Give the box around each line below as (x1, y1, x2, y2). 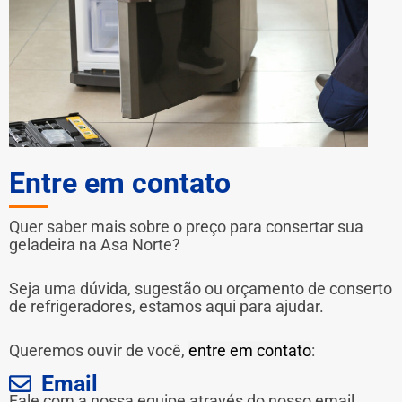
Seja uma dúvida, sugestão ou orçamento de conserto (9, 278, 392, 298)
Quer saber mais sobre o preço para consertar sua (9, 217, 363, 237)
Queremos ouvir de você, (9, 340, 188, 360)
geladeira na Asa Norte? (9, 235, 180, 255)
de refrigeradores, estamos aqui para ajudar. (9, 296, 324, 316)
